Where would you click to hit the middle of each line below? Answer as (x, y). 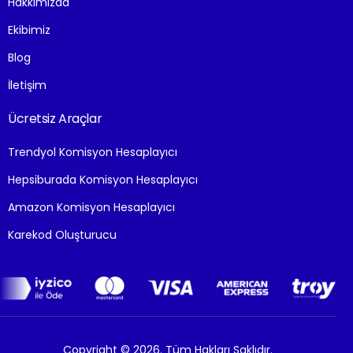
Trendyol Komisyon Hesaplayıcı (93, 152)
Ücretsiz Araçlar (55, 119)
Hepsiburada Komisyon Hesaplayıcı (103, 180)
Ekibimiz (29, 30)
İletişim (27, 85)
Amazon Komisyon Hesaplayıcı (91, 207)
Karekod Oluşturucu (62, 235)
